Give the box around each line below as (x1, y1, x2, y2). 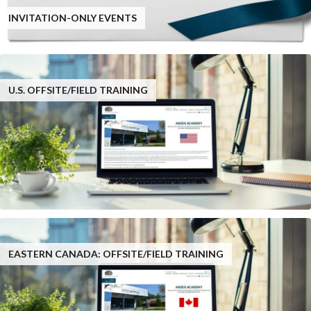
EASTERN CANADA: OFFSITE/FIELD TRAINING (8, 248, 224, 260)
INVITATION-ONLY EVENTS (8, 12, 137, 24)
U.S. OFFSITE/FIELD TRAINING (8, 84, 148, 96)
